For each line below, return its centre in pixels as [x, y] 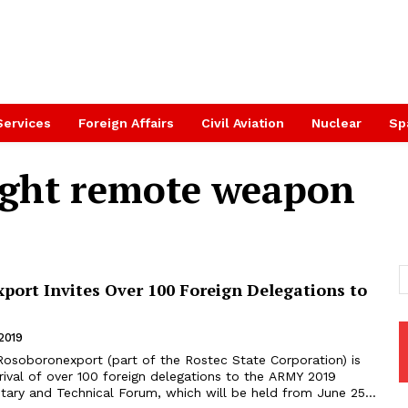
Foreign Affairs [126, 123]
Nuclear [337, 123]
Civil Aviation [243, 123]
